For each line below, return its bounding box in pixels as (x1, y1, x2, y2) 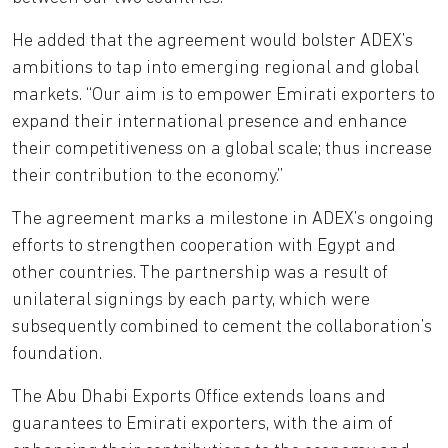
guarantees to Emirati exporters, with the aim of (12, 414, 393, 434)
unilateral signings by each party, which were (12, 290, 370, 310)
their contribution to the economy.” (12, 166, 283, 186)
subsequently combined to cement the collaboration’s (12, 317, 432, 337)
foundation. (12, 344, 102, 364)
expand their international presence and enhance (12, 112, 407, 132)
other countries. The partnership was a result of (12, 263, 388, 283)
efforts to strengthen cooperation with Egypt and (12, 236, 396, 256)
